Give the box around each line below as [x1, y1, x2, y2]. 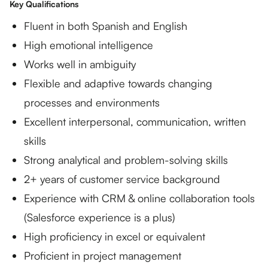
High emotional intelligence [24, 38, 153, 51]
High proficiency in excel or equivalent [24, 230, 205, 243]
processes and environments [24, 96, 160, 109]
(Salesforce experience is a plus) [24, 211, 175, 224]
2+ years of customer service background [24, 172, 220, 185]
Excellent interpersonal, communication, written [24, 115, 246, 128]
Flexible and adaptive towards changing [24, 77, 212, 90]
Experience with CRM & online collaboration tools [24, 191, 255, 205]
